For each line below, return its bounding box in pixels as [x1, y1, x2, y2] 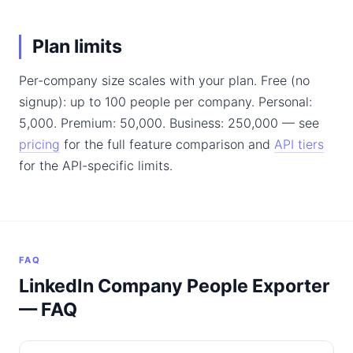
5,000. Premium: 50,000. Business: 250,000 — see [19, 115, 319, 131]
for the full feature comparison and [60, 136, 274, 152]
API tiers [274, 136, 324, 152]
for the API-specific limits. [19, 158, 173, 173]
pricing [19, 136, 60, 152]
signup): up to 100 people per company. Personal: [19, 94, 312, 110]
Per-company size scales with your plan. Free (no [19, 72, 310, 88]
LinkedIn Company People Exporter [19, 275, 329, 297]
